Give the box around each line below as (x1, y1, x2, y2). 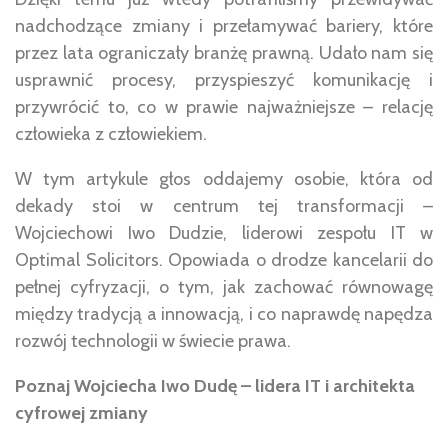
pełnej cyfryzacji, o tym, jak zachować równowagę (15, 275, 433, 298)
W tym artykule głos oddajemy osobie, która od (15, 167, 433, 190)
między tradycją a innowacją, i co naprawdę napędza (15, 302, 433, 325)
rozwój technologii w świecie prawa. (15, 329, 291, 352)
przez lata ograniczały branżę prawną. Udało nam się (15, 41, 433, 64)
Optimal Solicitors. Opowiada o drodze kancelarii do (15, 248, 433, 271)
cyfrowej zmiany (15, 401, 148, 424)
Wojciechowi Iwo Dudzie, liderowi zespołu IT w (15, 221, 433, 244)
